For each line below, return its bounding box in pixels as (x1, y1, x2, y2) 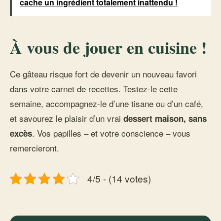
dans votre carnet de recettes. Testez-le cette (10, 82, 178, 95)
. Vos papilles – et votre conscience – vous (32, 127, 190, 139)
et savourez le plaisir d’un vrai (10, 112, 123, 124)
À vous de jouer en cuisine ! (10, 35, 207, 60)
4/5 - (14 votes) (87, 172, 151, 185)
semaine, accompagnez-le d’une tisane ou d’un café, (10, 97, 203, 110)
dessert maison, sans (123, 112, 207, 124)
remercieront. (10, 142, 59, 154)
